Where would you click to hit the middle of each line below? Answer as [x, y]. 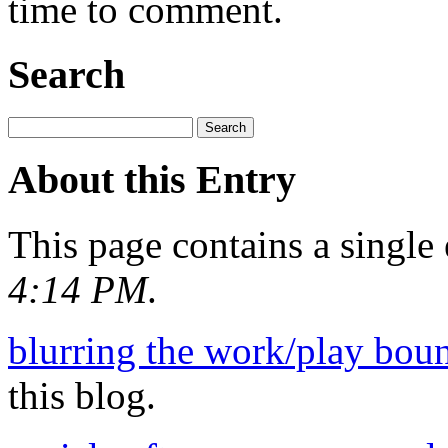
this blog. [82, 396]
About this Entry [152, 180]
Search [66, 74]
